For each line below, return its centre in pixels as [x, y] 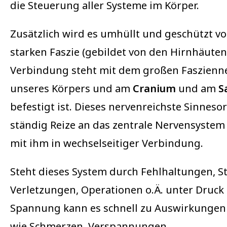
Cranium [154, 88]
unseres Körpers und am [71, 88]
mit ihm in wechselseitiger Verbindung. [107, 143]
